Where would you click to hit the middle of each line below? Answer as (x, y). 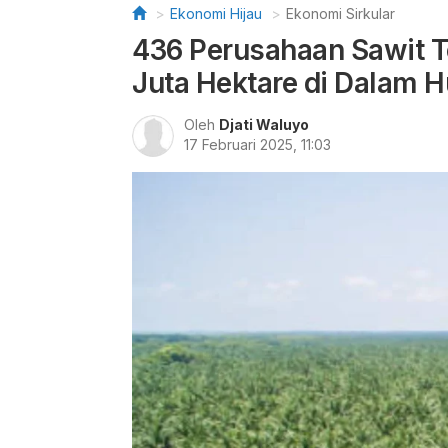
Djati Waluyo (264, 124)
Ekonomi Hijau (216, 13)
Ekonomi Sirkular (340, 13)
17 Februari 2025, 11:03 (257, 144)
